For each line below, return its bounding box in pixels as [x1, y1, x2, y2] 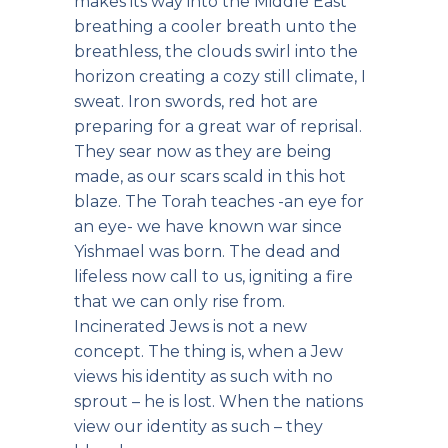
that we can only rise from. [74, 292, 285, 311]
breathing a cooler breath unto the [74, 17, 357, 36]
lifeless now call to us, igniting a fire [74, 267, 353, 286]
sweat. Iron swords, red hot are [74, 92, 318, 111]
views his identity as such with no [74, 367, 333, 386]
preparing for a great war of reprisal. [74, 117, 362, 136]
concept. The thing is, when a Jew [74, 342, 343, 361]
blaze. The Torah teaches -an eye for [74, 192, 364, 211]
